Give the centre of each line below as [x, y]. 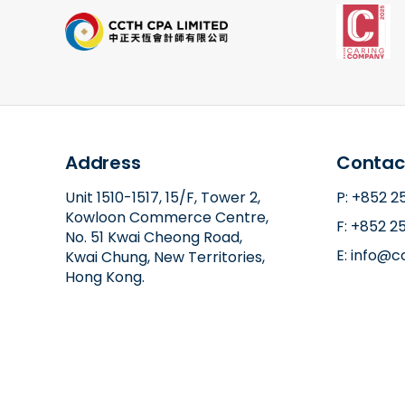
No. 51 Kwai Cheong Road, [154, 237]
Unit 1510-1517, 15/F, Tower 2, [163, 198]
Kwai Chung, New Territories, [165, 257]
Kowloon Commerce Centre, [167, 217]
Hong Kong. [105, 277]
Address [103, 163]
